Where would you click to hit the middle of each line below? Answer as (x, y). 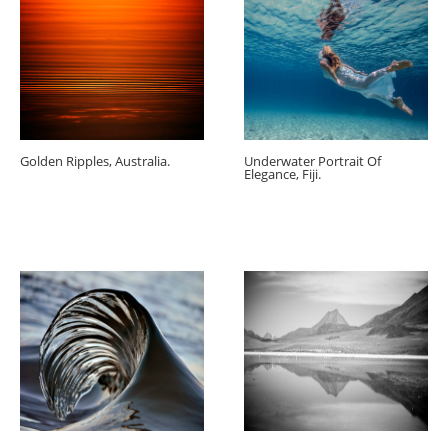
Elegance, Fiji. (282, 174)
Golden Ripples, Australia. (95, 161)
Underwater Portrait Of (312, 161)
